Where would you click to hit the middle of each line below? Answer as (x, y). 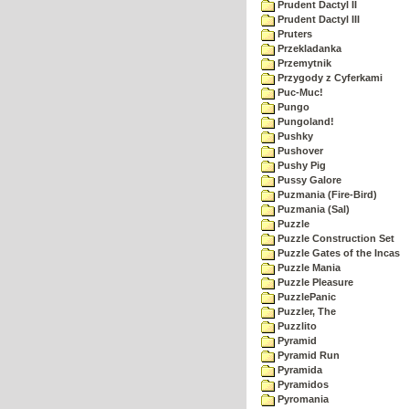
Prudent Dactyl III (317, 19)
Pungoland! (304, 121)
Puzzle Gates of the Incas (337, 253)
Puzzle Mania (308, 267)
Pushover (299, 151)
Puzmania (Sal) (312, 209)
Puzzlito (296, 326)
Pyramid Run (307, 355)
